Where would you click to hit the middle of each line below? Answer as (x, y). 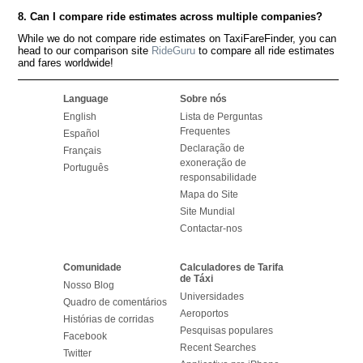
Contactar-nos (211, 228)
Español (81, 133)
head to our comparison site (85, 51)
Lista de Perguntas (221, 116)
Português (85, 167)
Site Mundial (207, 211)
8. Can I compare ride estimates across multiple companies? (171, 16)
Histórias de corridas (108, 320)
